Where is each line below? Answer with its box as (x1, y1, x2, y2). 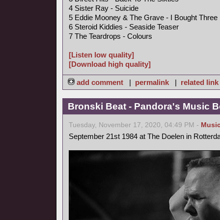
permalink (135, 78, 169, 86)
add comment (75, 78, 125, 86)
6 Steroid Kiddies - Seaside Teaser (69, 23, 179, 31)
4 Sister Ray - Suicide (69, 4, 138, 12)
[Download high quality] (69, 60, 151, 68)
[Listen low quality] (69, 51, 134, 59)
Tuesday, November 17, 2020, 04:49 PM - (69, 121, 201, 129)
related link (181, 78, 219, 86)
